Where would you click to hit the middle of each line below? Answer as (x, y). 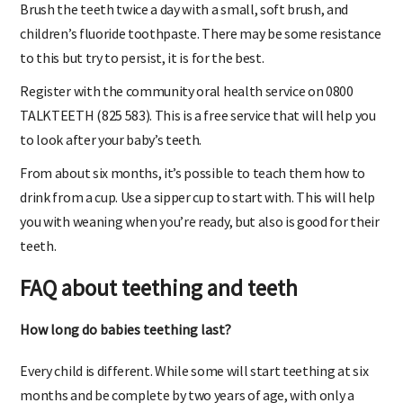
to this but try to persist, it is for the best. (142, 71)
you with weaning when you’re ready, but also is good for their (200, 234)
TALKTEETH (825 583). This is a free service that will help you (198, 128)
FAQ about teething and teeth (159, 301)
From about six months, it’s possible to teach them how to (193, 186)
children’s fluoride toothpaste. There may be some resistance (201, 46)
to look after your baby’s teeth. (111, 152)
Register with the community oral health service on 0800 (187, 104)
